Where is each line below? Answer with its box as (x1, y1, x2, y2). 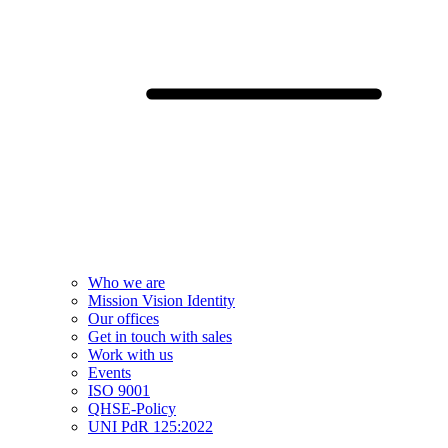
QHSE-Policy (88, 400, 176, 418)
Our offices (88, 310, 159, 328)
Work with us (88, 346, 173, 364)
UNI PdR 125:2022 (88, 418, 213, 436)
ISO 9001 (88, 382, 150, 400)
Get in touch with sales (88, 328, 232, 346)
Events (88, 364, 131, 382)
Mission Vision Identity (88, 292, 235, 310)
